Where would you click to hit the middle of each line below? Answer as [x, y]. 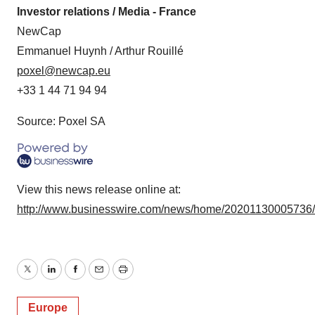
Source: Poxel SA [61, 121]
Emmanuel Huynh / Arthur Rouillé [100, 51]
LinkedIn [72, 278]
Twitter [43, 278]
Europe [48, 307]
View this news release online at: [99, 189]
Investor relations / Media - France [107, 11]
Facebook [99, 278]
